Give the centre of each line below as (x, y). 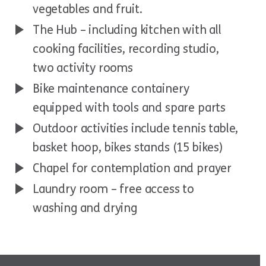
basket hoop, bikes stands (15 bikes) (128, 147)
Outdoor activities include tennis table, (136, 128)
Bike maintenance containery (111, 88)
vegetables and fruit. (88, 9)
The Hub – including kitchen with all (127, 30)
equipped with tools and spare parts (129, 107)
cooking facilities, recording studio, (126, 49)
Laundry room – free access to (114, 189)
